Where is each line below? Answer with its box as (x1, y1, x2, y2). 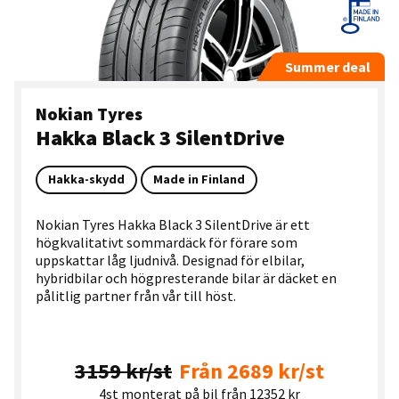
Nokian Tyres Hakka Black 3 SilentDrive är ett (36, 215, 310, 233)
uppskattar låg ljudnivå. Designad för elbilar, (36, 250, 305, 269)
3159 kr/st (74, 357, 172, 386)
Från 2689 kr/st (178, 357, 324, 386)
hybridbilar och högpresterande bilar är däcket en (36, 268, 337, 287)
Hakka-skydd (48, 171, 125, 188)
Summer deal (284, 57, 370, 76)
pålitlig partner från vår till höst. (36, 286, 236, 305)
